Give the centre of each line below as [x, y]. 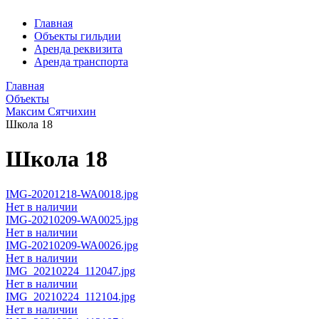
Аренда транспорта [81, 62]
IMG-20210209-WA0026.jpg [72, 245]
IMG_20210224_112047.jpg [70, 271]
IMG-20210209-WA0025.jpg [72, 219]
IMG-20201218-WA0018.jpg [72, 194]
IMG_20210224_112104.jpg [70, 296]
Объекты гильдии [78, 36]
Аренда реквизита [78, 49]
